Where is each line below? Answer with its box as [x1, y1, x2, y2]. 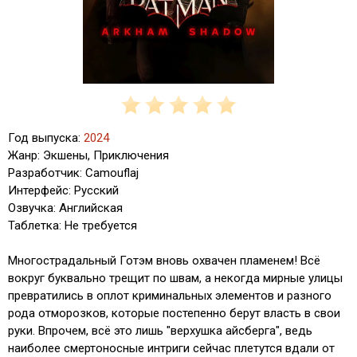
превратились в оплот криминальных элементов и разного [8, 288, 331, 304]
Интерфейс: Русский [8, 183, 119, 198]
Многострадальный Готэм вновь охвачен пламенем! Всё [8, 253, 320, 269]
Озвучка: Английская [8, 201, 123, 216]
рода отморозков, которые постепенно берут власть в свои [8, 306, 340, 321]
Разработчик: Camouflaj [8, 166, 139, 181]
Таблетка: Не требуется [8, 218, 137, 233]
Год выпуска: [8, 131, 84, 146]
